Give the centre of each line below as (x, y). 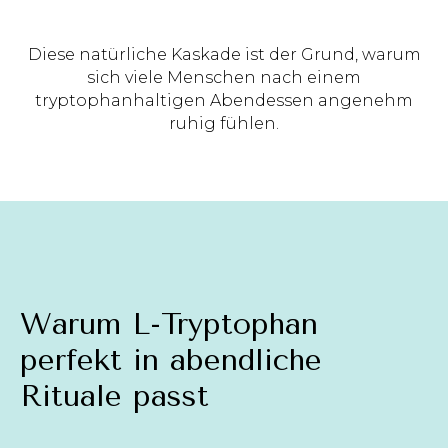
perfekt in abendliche (171, 360)
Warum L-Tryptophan (169, 324)
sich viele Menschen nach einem (224, 78)
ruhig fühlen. (224, 124)
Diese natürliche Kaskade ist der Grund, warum (224, 55)
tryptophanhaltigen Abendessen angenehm (224, 101)
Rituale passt (114, 396)
